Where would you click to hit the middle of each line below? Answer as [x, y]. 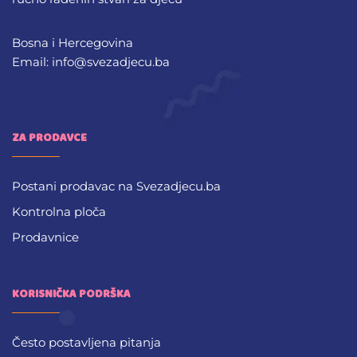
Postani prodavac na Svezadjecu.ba [116, 186]
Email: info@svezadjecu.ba [91, 62]
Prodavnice [45, 237]
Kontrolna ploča [59, 212]
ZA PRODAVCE [49, 138]
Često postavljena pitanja [86, 343]
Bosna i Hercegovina [73, 43]
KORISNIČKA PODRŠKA [71, 294]
